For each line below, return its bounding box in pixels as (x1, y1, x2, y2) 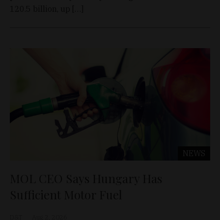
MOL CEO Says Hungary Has (10, 170, 162, 187)
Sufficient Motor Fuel (10, 187, 122, 203)
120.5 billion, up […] (10, 3, 83, 14)
